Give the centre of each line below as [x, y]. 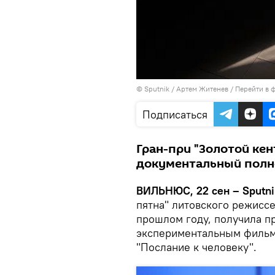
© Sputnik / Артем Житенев [182, 89]
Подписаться [175, 114]
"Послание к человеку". [196, 247]
